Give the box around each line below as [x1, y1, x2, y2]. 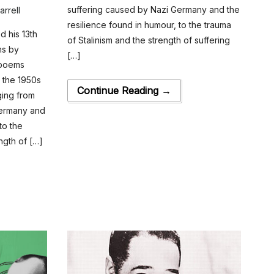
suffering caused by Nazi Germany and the [67, 4, 240, 15]
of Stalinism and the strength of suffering [67, 35, 230, 45]
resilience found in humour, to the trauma [67, 20, 231, 30]
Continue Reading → [76, 84, 171, 97]
